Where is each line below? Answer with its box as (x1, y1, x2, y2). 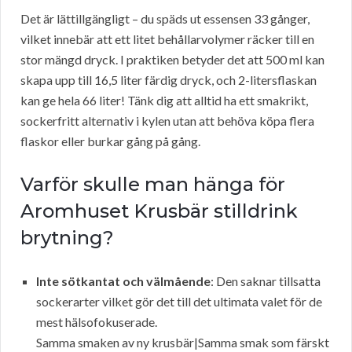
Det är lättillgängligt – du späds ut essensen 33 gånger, (20, 11, 310, 27)
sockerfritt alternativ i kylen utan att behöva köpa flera (20, 113, 314, 129)
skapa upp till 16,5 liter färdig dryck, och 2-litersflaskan (20, 72, 317, 88)
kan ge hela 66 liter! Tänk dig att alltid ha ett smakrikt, (20, 93, 308, 108)
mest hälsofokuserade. (36, 314, 157, 330)
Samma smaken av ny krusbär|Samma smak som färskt (36, 335, 329, 350)
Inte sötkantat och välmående (36, 273, 211, 289)
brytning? (20, 226, 114, 250)
